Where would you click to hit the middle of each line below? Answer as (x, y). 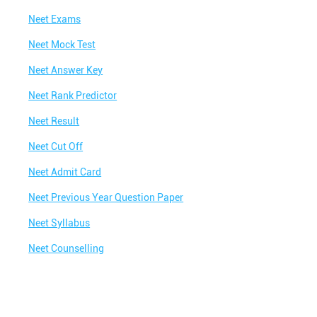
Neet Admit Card (65, 172)
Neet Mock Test (62, 45)
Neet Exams (55, 19)
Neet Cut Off (56, 146)
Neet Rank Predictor (73, 96)
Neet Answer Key (66, 70)
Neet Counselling (67, 248)
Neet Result (54, 121)
